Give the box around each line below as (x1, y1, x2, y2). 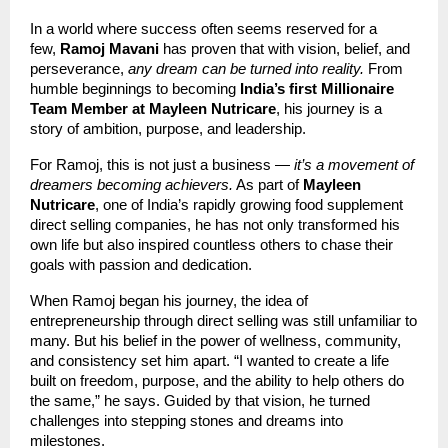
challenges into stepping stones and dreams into (30, 412, 343, 429)
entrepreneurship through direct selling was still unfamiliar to (30, 312, 417, 329)
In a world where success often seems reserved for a (30, 20, 377, 37)
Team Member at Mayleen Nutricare (30, 100, 276, 117)
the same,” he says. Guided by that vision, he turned (30, 392, 370, 409)
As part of (233, 176, 303, 193)
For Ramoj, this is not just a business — (30, 156, 294, 173)
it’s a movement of (294, 156, 414, 173)
